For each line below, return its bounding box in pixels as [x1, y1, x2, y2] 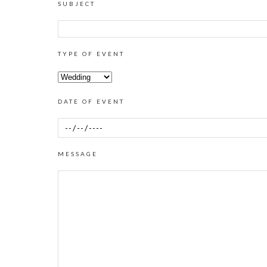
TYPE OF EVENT [58, 50, 125, 57]
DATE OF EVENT [58, 98, 125, 105]
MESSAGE [58, 150, 98, 157]
